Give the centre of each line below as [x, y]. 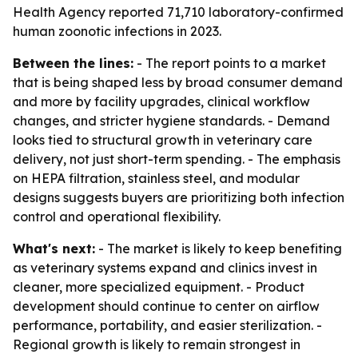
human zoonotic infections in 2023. [117, 31]
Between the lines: [73, 63]
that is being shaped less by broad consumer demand [178, 82]
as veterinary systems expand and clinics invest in [165, 268]
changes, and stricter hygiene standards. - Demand [171, 121]
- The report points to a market [230, 63]
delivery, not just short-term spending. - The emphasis [177, 159]
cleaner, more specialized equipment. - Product [159, 287]
